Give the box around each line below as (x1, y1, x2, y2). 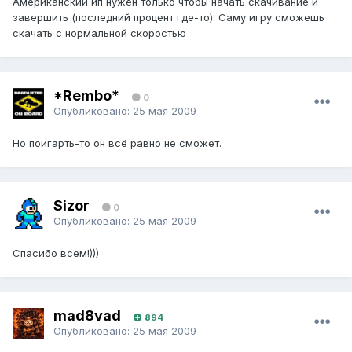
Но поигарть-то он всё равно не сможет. (13, 137, 222, 150)
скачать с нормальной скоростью (13, 27, 186, 40)
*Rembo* (53, 86, 119, 104)
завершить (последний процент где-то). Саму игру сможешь (13, 11, 324, 24)
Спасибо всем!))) (13, 247, 99, 260)
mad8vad (53, 306, 121, 324)
